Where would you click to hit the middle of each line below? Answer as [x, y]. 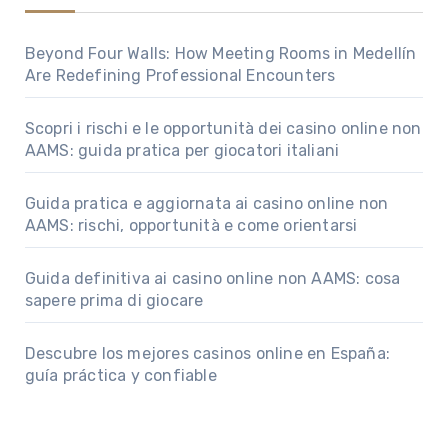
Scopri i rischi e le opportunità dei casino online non [223, 129]
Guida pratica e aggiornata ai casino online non [206, 204]
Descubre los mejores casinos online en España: [207, 354]
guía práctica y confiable [120, 376]
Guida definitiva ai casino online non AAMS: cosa [212, 279]
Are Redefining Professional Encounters [180, 76]
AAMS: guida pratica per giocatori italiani [182, 151]
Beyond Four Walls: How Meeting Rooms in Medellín [220, 54]
